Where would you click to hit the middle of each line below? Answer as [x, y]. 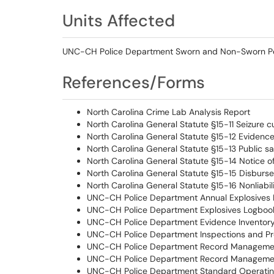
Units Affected [119, 20]
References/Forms [134, 82]
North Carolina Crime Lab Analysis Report [168, 112]
